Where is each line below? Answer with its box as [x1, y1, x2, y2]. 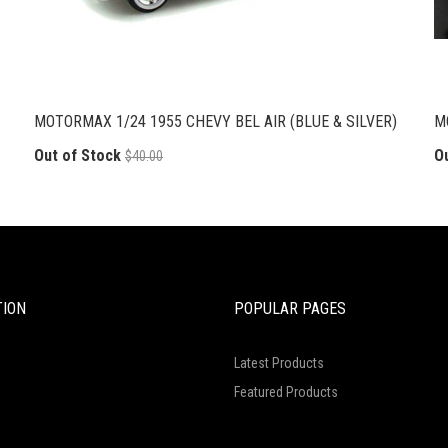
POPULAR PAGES [234, 298, 346, 318]
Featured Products [234, 383, 338, 400]
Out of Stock [34, 146, 121, 166]
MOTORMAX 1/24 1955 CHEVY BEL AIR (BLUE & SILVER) [34, 111, 397, 131]
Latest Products [234, 354, 324, 371]
